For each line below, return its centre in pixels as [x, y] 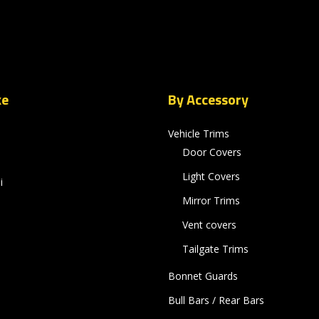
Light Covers [211, 176]
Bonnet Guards [203, 276]
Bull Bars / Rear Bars [216, 300]
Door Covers [211, 152]
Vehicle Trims [198, 134]
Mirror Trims [211, 200]
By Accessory [208, 99]
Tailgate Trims [215, 249]
